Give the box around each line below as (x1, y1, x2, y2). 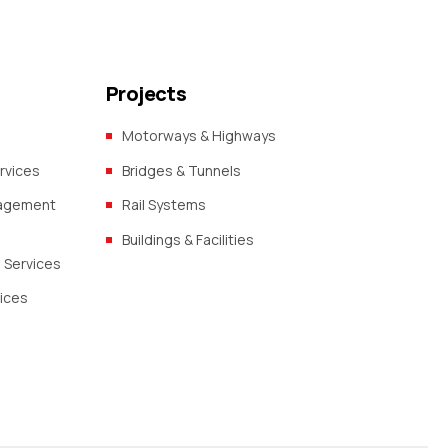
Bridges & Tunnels (122, 160, 241, 180)
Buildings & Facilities (122, 229, 254, 249)
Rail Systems (122, 195, 206, 215)
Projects (106, 80, 187, 108)
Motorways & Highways (122, 126, 276, 146)
